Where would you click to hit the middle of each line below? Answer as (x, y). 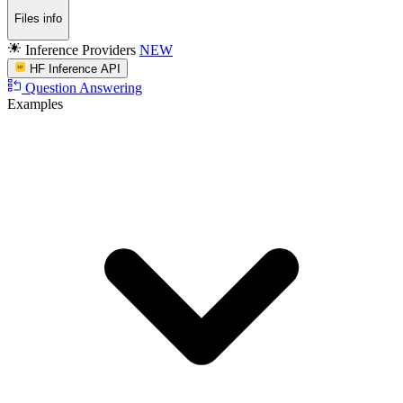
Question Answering (84, 88)
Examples (35, 104)
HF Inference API (76, 69)
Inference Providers (81, 49)
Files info (38, 19)
